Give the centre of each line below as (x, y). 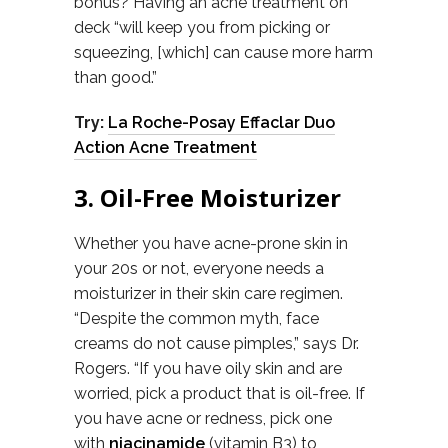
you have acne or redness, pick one (203, 418)
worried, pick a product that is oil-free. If (219, 393)
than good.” (115, 77)
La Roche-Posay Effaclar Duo (221, 122)
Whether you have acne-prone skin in (211, 243)
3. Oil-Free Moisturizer (207, 197)
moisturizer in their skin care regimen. (208, 293)
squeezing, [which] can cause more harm (223, 52)
